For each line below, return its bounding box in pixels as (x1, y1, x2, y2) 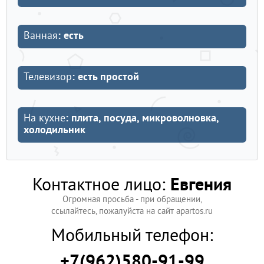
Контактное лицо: (32, 175, 166, 197)
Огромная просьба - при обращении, (62, 194, 202, 206)
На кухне (24, 112, 65, 126)
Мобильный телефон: (51, 226, 213, 248)
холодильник (24, 124, 85, 137)
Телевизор (24, 71, 72, 84)
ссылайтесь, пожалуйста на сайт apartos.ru (51, 206, 213, 217)
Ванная (24, 29, 58, 43)
